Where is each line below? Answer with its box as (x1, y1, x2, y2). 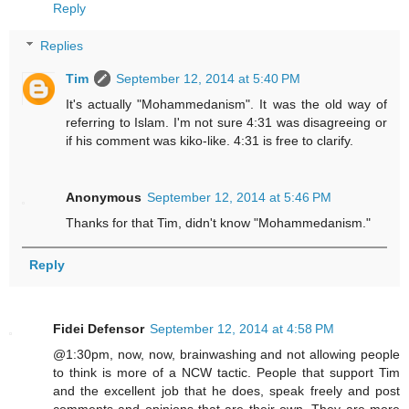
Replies (40, 38, 84, 54)
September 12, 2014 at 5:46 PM (147, 190, 332, 205)
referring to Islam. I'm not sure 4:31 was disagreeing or (66, 115, 387, 131)
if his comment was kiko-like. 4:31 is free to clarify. (66, 133, 354, 149)
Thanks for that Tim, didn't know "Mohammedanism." (66, 215, 372, 231)
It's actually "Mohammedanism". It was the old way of (66, 97, 387, 112)
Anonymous (66, 190, 142, 205)
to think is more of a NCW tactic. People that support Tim (53, 364, 400, 380)
